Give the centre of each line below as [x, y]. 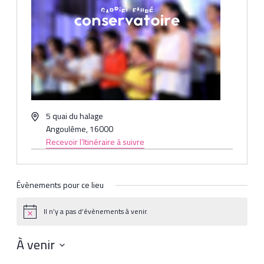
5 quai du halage [75, 116]
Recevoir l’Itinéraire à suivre [95, 142]
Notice [34, 215]
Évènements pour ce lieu [60, 185]
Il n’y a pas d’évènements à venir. [96, 212]
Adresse [46, 115]
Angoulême [66, 129]
